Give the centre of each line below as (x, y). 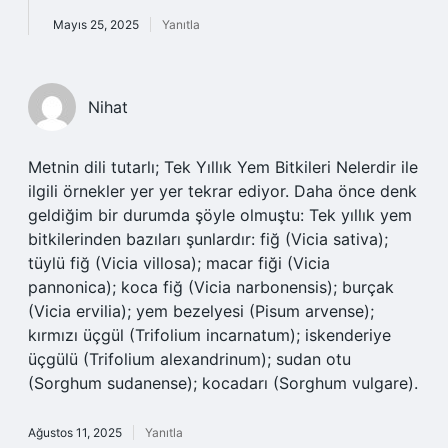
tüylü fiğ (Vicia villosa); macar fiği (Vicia (179, 263)
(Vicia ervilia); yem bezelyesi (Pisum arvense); (201, 311)
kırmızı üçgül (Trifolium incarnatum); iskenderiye (209, 335)
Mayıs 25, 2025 (96, 24)
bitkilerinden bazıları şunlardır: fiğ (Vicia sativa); (208, 239)
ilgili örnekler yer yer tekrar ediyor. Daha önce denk (222, 191)
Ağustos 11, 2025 (75, 432)
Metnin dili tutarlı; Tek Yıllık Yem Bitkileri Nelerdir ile (223, 167)
